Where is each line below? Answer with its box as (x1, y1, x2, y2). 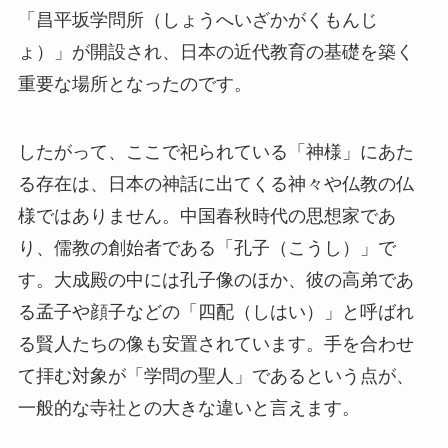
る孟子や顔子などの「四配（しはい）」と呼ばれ (17, 302, 414, 323)
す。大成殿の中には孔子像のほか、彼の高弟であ (17, 270, 414, 291)
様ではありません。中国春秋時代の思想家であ (17, 206, 396, 227)
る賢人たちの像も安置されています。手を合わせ (17, 334, 414, 355)
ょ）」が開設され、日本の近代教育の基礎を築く (17, 42, 414, 63)
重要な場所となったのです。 (17, 74, 252, 95)
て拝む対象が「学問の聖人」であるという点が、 (17, 366, 414, 387)
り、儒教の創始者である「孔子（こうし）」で (17, 238, 396, 259)
